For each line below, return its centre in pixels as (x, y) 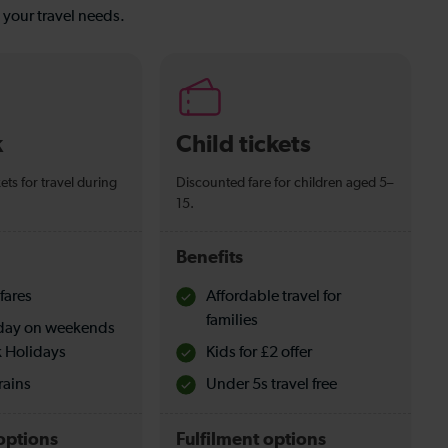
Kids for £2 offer (259, 352)
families (232, 320)
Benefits (210, 257)
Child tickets (244, 144)
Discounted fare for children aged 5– (285, 182)
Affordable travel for (274, 296)
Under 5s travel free (272, 384)
